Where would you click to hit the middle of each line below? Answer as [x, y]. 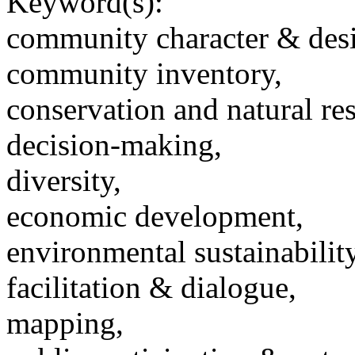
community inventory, [144, 74]
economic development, [155, 216]
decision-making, [114, 145]
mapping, [65, 323]
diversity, [64, 181]
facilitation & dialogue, [151, 288]
